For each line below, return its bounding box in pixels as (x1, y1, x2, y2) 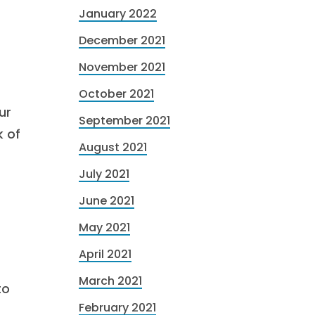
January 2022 (79, 6, 157, 22)
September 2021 (79, 112, 170, 129)
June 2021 (79, 193, 134, 209)
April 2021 (79, 246, 131, 262)
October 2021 (79, 86, 154, 102)
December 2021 (79, 32, 165, 49)
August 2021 (79, 139, 147, 155)
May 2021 (79, 219, 130, 236)
